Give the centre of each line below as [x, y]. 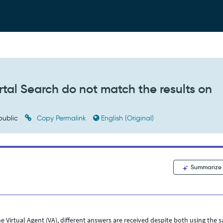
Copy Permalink [62, 118]
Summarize [206, 167]
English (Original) [128, 118]
